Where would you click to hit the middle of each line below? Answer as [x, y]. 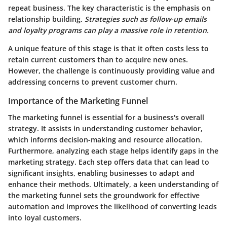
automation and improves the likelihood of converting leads [112, 206]
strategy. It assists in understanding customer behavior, [105, 128]
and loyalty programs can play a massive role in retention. [108, 30]
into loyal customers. [45, 217]
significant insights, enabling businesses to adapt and [101, 173]
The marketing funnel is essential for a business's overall [106, 117]
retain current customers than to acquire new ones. [98, 60]
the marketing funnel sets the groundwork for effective [104, 195]
